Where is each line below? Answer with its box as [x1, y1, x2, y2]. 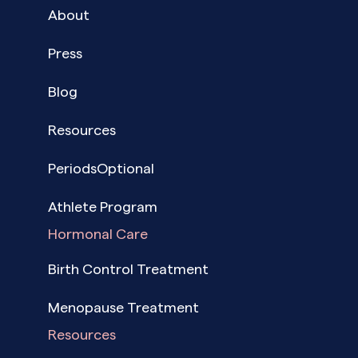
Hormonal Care [48, 226, 148, 241]
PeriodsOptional [48, 161, 154, 176]
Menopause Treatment [48, 300, 199, 315]
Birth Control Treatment [48, 261, 209, 276]
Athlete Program [48, 199, 157, 214]
